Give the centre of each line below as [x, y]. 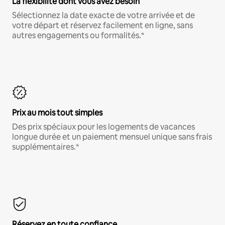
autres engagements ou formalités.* [78, 35]
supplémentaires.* [45, 147]
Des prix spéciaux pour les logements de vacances [103, 127]
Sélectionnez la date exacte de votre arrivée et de [103, 15]
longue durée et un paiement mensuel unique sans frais [112, 137]
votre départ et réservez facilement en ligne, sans [102, 25]
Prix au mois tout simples [57, 113]
